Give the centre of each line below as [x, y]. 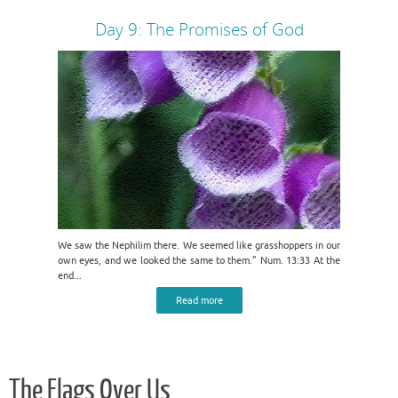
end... [70, 275]
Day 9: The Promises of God [199, 29]
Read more [199, 300]
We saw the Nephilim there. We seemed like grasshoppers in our [199, 245]
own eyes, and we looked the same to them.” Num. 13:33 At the [199, 260]
